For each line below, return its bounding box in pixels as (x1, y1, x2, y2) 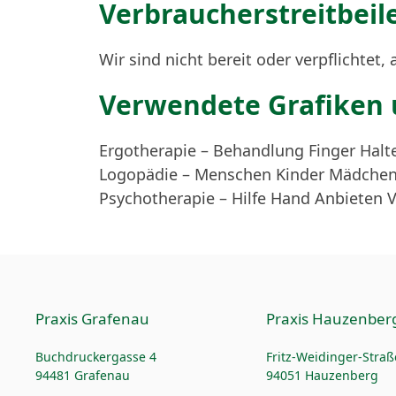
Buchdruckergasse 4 (35, 348, 156, 365)
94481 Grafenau (35, 367, 130, 384)
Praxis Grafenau (35, 308, 149, 329)
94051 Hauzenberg (265, 367, 378, 384)
